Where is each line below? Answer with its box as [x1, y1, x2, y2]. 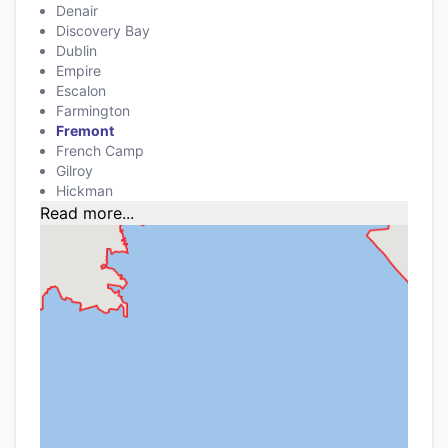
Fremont [56, 121, 114, 139]
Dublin [56, 41, 97, 59]
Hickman [56, 181, 113, 199]
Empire [56, 61, 101, 79]
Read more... [40, 202, 134, 223]
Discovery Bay [56, 21, 150, 39]
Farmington [56, 101, 130, 119]
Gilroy [56, 161, 93, 179]
